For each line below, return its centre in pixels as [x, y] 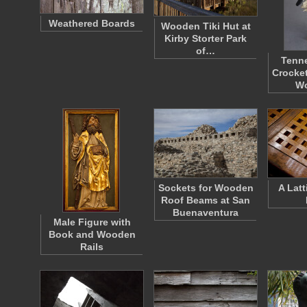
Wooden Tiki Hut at [206, 26]
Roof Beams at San [206, 200]
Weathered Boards [92, 23]
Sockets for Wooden [206, 188]
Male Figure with [92, 222]
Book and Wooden [92, 234]
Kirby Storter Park [206, 38]
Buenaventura [206, 212]
